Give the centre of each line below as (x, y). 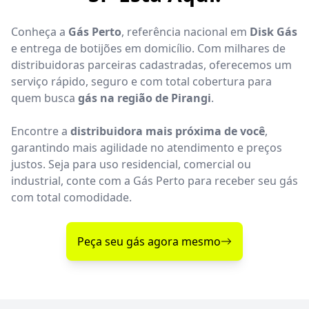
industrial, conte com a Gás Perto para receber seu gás (154, 181)
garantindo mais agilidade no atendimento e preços (147, 148)
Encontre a (41, 131)
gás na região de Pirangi (144, 98)
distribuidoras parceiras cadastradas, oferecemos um (151, 65)
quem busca (44, 98)
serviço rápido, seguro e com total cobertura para (141, 82)
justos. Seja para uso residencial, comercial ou (131, 165)
